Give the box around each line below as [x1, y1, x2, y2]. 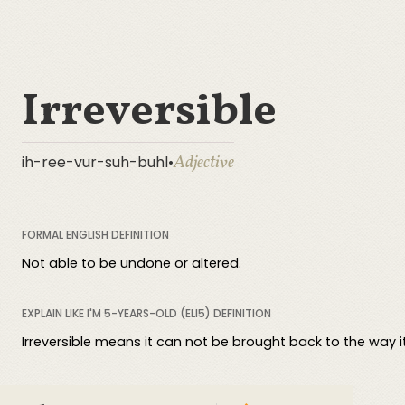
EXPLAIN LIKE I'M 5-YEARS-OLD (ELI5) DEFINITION [22, 306, 271, 321]
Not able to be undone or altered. [22, 254, 241, 272]
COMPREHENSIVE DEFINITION [22, 384, 169, 400]
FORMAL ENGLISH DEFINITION [22, 227, 169, 242]
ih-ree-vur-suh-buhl [22, 152, 168, 173]
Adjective [174, 151, 234, 174]
